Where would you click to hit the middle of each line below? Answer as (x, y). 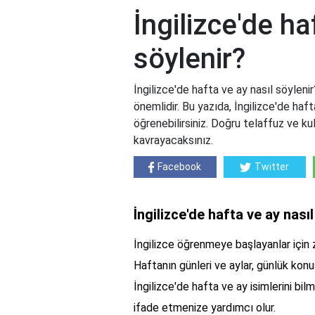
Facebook (180, 167)
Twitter (272, 167)
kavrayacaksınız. (173, 141)
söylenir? (189, 59)
